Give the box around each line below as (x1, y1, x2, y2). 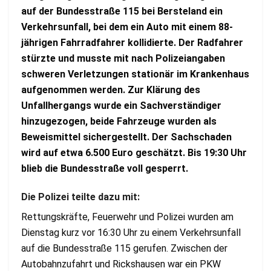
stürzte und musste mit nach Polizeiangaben (21, 53, 225, 65)
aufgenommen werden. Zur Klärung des (21, 84, 200, 96)
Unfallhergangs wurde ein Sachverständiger (21, 100, 221, 112)
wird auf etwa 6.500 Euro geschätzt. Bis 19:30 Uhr (21, 147, 247, 159)
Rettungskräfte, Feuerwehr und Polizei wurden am (21, 211, 233, 223)
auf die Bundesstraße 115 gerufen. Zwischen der (21, 242, 227, 254)
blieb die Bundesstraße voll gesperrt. (21, 163, 188, 175)
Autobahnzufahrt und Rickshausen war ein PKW (21, 258, 221, 270)
